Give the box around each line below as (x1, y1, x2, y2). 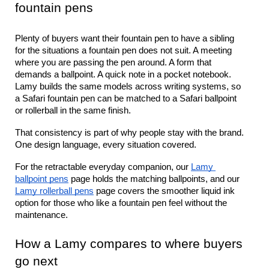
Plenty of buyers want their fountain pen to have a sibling (15, 34, 234, 43)
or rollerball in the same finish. (15, 106, 131, 115)
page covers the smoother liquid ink (94, 186, 235, 196)
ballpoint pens (15, 174, 68, 184)
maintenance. (15, 210, 68, 220)
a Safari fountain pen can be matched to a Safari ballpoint (15, 94, 237, 103)
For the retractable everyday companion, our (15, 162, 191, 172)
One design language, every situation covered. (15, 140, 196, 150)
